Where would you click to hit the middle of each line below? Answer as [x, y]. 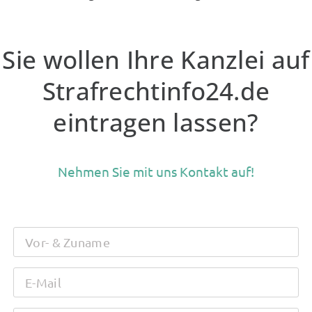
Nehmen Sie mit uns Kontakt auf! [156, 171]
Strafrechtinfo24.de [156, 91]
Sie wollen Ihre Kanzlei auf [156, 59]
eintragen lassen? [156, 122]
